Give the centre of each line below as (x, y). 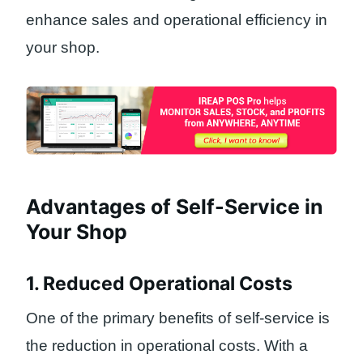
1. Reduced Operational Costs (159, 284)
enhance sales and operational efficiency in (177, 19)
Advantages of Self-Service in (175, 206)
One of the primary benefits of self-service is (178, 318)
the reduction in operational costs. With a (167, 345)
